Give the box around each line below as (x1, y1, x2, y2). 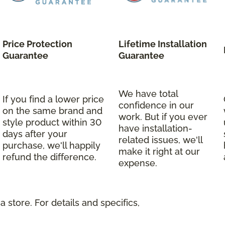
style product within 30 (3, 117, 101, 128)
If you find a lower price (3, 93, 104, 104)
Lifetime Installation (119, 38, 207, 49)
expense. (119, 157, 157, 168)
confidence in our (119, 99, 194, 110)
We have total (119, 88, 178, 99)
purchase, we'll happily (3, 140, 100, 151)
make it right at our (119, 146, 200, 157)
